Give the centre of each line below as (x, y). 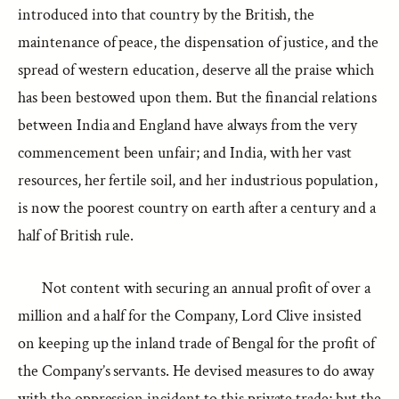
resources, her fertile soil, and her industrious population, (198, 180)
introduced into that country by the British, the (167, 15)
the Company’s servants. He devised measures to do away (196, 371)
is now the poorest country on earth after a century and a (197, 208)
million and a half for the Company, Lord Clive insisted (190, 316)
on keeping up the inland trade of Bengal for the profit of (196, 343)
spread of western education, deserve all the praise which (196, 70)
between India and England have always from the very (188, 125)
